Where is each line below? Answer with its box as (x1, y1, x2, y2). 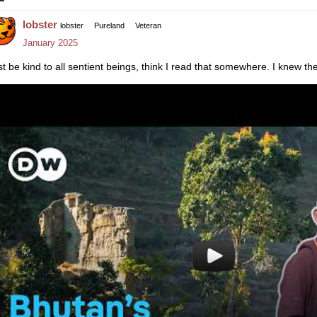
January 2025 (23, 38, 78, 49)
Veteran (135, 21, 161, 30)
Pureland (94, 21, 125, 30)
